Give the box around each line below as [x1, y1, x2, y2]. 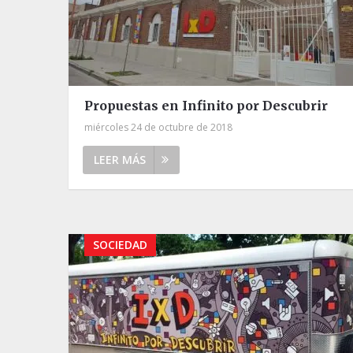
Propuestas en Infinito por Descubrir [84, 97, 328, 113]
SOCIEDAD [93, 236, 147, 252]
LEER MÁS [94, 151, 146, 167]
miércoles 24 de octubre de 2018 [84, 120, 232, 134]
